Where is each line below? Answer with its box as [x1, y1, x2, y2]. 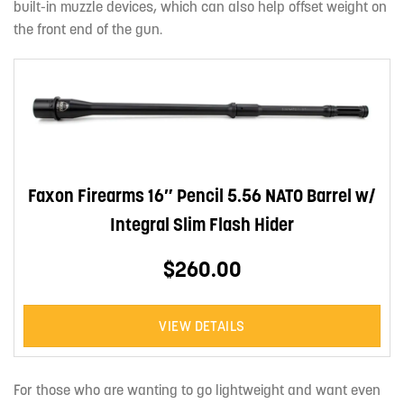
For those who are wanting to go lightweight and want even [14, 380, 381, 399]
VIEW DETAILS [159, 317, 245, 335]
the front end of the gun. [14, 19, 162, 38]
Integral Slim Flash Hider [110, 212, 294, 236]
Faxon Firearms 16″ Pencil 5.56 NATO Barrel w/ [28, 183, 376, 207]
